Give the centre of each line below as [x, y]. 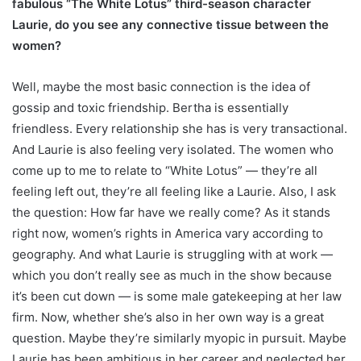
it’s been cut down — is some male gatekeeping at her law [177, 297]
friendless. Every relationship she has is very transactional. [180, 129]
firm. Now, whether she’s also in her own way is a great [168, 317]
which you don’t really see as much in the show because [172, 276]
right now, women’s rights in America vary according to [168, 234]
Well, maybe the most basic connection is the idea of [161, 87]
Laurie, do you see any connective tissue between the [170, 25]
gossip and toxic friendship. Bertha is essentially [150, 108]
